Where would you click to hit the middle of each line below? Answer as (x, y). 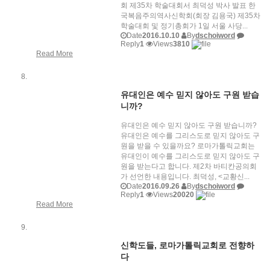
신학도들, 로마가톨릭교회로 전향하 (187, 246)
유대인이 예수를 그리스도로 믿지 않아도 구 (190, 156)
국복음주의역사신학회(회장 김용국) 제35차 (190, 16)
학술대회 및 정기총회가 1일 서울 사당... (184, 26)
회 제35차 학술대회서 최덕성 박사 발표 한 (188, 6)
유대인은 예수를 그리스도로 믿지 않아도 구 (190, 136)
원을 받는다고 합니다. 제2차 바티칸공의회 (189, 167)
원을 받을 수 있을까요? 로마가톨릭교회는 (188, 146)
